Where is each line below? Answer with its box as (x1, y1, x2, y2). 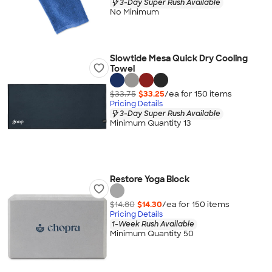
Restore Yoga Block (109, 174, 189, 185)
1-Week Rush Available (111, 219, 194, 229)
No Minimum (109, 7, 159, 18)
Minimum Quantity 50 (109, 228, 194, 239)
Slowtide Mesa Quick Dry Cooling (109, 53, 248, 64)
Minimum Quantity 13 (109, 118, 191, 129)
